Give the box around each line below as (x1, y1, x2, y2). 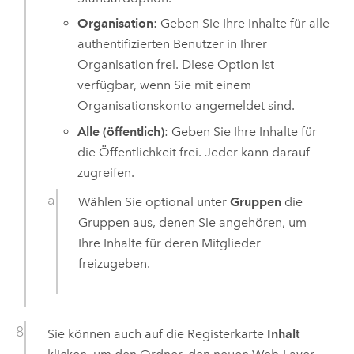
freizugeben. (78, 256, 151, 272)
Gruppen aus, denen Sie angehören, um (78, 215, 307, 231)
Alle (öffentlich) (77, 124, 165, 140)
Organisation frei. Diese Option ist (77, 57, 275, 73)
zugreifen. (77, 165, 135, 181)
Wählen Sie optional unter (78, 194, 231, 210)
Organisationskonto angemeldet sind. (77, 98, 296, 114)
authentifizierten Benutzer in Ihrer (77, 36, 268, 52)
